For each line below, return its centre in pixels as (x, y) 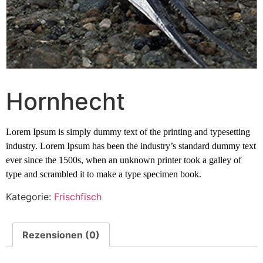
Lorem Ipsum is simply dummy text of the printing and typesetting (128, 132)
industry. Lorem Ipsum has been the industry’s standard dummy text (131, 146)
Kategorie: (30, 197)
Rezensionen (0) (61, 235)
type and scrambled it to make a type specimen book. (104, 174)
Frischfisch (78, 197)
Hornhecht (65, 101)
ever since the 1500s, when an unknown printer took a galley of (124, 160)
